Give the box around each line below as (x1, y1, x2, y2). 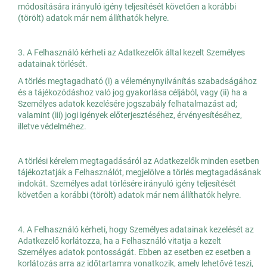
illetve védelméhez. (18, 122, 86, 132)
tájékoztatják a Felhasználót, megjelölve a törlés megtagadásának (18, 167, 261, 178)
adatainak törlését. (18, 59, 88, 69)
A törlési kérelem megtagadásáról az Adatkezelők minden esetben (18, 156, 259, 166)
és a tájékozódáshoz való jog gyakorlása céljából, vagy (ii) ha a (18, 88, 247, 98)
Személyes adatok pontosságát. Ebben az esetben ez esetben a (18, 247, 251, 257)
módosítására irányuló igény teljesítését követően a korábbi (18, 2, 236, 12)
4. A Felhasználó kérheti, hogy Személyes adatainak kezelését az (18, 225, 254, 235)
